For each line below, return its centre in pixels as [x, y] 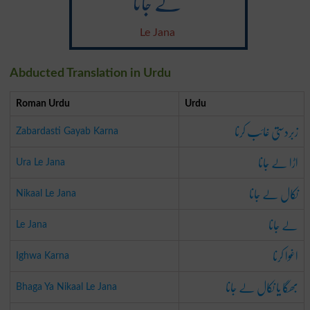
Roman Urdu [43, 103]
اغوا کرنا [285, 256]
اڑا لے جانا [278, 162]
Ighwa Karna [42, 255]
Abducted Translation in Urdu [90, 73]
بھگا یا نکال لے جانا [262, 287]
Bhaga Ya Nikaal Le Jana [66, 286]
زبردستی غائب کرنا [266, 131]
